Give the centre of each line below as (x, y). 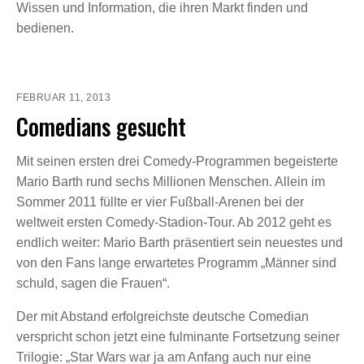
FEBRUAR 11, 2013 (63, 97)
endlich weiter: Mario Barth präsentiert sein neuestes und (180, 242)
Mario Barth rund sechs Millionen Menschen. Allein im (171, 181)
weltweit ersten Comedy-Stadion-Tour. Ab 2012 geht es (174, 222)
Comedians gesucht (101, 126)
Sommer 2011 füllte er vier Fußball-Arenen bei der (160, 201)
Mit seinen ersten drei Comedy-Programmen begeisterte (177, 161)
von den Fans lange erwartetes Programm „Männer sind (176, 262)
